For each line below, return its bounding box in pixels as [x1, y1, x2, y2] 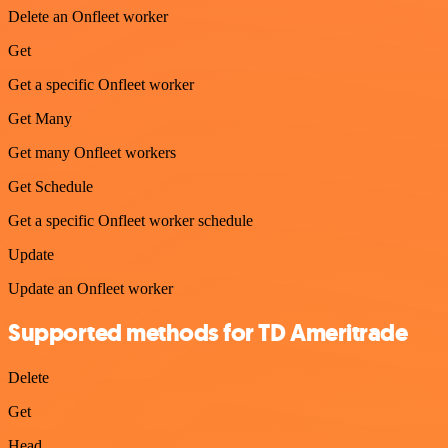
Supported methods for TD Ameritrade [8, 317, 408, 350]
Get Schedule [8, 177, 93, 195]
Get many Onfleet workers [8, 143, 176, 161]
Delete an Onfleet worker [8, 7, 168, 25]
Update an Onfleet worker [8, 279, 173, 297]
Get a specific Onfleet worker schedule [8, 211, 253, 229]
